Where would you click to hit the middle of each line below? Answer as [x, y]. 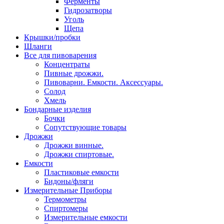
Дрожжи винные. [74, 145]
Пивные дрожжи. [74, 73]
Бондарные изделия [57, 109]
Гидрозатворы [88, 10]
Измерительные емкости [86, 217]
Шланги [38, 46]
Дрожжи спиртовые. [79, 154]
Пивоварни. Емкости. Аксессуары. [103, 82]
